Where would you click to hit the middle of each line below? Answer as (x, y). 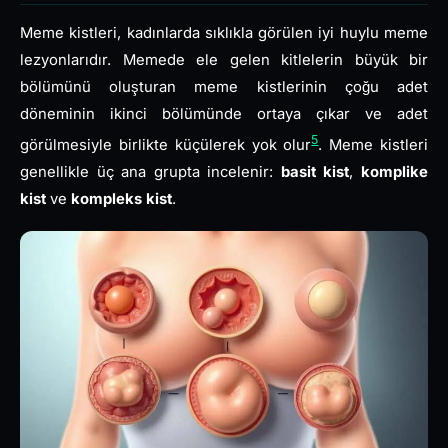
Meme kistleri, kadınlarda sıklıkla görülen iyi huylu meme (224, 32)
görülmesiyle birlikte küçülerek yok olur (166, 144)
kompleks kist (121, 198)
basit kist (315, 171)
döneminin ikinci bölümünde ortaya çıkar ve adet (224, 113)
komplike (395, 171)
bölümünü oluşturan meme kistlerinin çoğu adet (224, 86)
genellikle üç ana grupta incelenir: (150, 171)
